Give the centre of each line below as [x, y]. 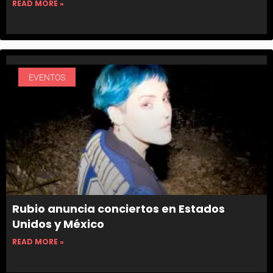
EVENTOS [47, 77]
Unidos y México [58, 224]
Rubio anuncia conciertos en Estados [119, 209]
